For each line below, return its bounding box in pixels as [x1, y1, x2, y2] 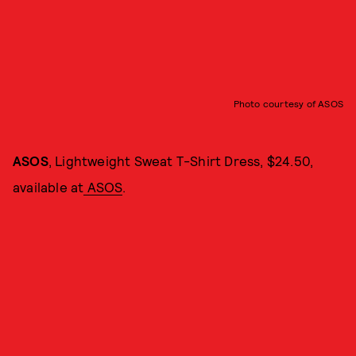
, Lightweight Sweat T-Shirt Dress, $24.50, [48, 153, 314, 168]
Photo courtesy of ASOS [233, 98, 343, 109]
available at [13, 179, 84, 195]
